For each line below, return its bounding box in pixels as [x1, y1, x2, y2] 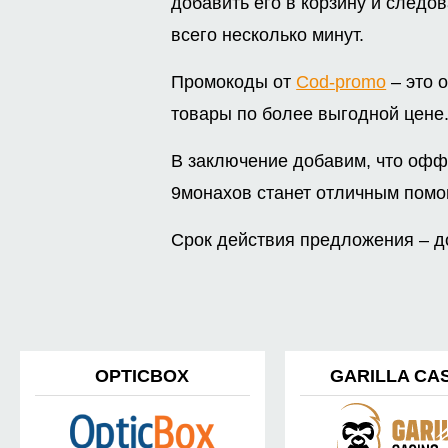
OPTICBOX [95, 366, 190, 387]
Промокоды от [171, 72, 297, 93]
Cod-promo [296, 72, 387, 93]
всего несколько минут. [171, 25, 365, 46]
